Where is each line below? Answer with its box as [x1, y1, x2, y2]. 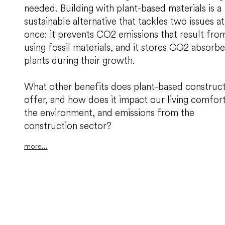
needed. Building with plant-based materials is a [24, 2, 221, 15]
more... [24, 142, 48, 151]
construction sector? [24, 120, 111, 132]
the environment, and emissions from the [24, 106, 194, 119]
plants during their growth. [24, 54, 135, 67]
